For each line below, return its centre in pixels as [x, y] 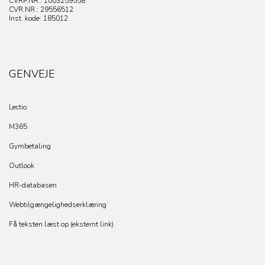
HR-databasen [33, 185]
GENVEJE [32, 74]
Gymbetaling [30, 146]
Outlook [22, 166]
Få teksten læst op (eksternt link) [61, 224]
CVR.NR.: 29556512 [41, 10]
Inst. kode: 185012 [38, 19]
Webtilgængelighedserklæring [58, 205]
